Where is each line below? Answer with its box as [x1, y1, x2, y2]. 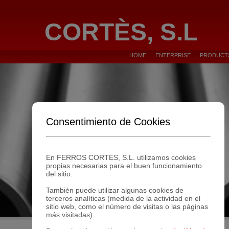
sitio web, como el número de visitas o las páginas [45, 202, 208, 211]
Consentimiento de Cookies [45, 116, 170, 127]
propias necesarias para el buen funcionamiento [45, 162, 202, 170]
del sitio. [45, 170, 73, 178]
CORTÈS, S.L [31, 18, 198, 45]
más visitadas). [45, 211, 95, 219]
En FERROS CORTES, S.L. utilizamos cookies [45, 153, 196, 162]
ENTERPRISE [155, 52, 191, 58]
